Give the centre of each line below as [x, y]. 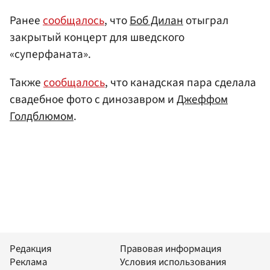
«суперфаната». [50, 54]
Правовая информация [171, 249]
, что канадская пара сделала [181, 82]
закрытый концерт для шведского [97, 37]
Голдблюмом [42, 116]
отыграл [206, 20]
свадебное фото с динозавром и [93, 99]
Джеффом [202, 99]
